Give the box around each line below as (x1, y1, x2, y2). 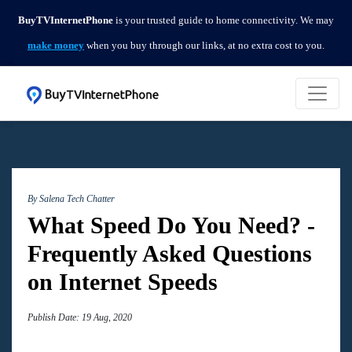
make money (27, 39, 84, 51)
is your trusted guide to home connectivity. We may (113, 14, 334, 26)
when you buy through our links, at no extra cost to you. (84, 39, 324, 51)
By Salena (27, 193, 67, 204)
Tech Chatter (67, 193, 115, 204)
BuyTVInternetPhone (18, 14, 113, 26)
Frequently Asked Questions (27, 240, 312, 266)
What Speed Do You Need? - (27, 212, 315, 238)
